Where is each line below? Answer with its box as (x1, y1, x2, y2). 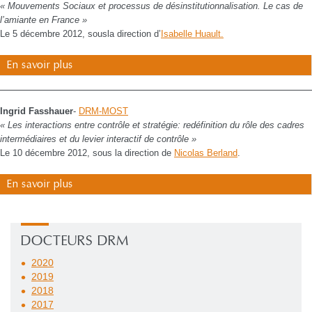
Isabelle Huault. (161, 29, 224, 39)
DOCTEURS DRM (21, 233, 129, 249)
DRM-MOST (79, 106, 128, 116)
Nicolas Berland (174, 148, 237, 158)
